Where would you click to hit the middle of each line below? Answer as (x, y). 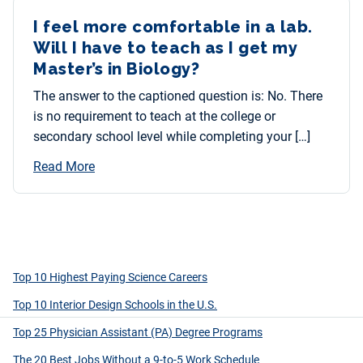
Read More (64, 167)
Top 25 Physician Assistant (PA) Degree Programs (138, 333)
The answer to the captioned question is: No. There (178, 96)
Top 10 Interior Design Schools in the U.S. (115, 305)
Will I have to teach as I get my (165, 48)
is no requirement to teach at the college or (154, 117)
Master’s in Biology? (119, 69)
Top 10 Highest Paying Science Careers (110, 278)
